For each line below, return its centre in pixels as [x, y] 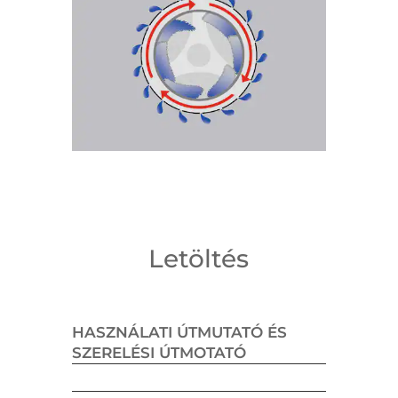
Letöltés [199, 258]
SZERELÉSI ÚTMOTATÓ [159, 352]
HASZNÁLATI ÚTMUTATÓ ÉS [179, 332]
